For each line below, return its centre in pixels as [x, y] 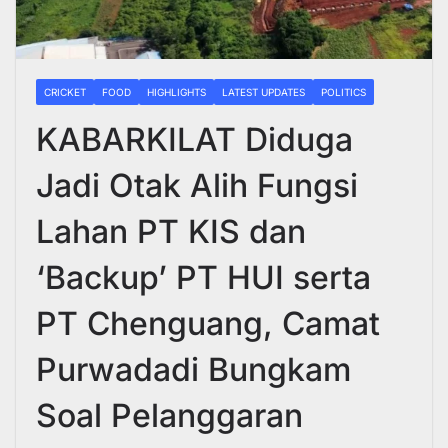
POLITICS [343, 91]
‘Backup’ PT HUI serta [203, 277]
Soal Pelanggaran [169, 415]
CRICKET [65, 91]
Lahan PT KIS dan [171, 231]
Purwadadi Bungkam [193, 369]
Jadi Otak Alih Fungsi [197, 185]
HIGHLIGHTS [176, 91]
